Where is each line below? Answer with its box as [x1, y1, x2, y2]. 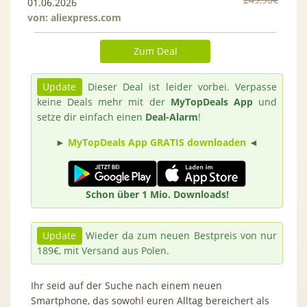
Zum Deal [133, 44, 177, 58]
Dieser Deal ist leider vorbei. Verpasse [82, 79, 277, 93]
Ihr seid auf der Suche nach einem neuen [31, 278, 222, 292]
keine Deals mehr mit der [37, 95, 171, 108]
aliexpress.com [51, 10, 121, 24]
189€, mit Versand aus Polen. [37, 243, 169, 257]
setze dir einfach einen [37, 110, 145, 123]
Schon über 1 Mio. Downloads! [85, 187, 229, 201]
